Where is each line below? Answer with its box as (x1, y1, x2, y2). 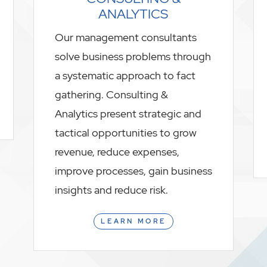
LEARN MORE (100, 217, 166, 226)
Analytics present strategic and (54, 107, 201, 121)
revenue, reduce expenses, (54, 145, 179, 159)
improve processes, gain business (54, 164, 212, 178)
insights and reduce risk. (54, 183, 168, 197)
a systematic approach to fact (54, 69, 195, 83)
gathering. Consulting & (54, 88, 168, 102)
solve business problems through (54, 49, 211, 64)
